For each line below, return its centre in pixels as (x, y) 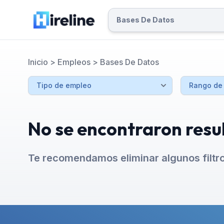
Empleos (74, 62)
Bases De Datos (129, 62)
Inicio (38, 62)
